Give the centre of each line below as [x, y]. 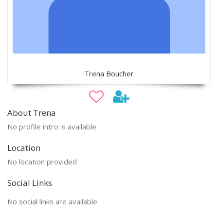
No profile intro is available [52, 126]
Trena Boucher [109, 73]
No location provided [42, 161]
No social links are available [52, 201]
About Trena [32, 112]
